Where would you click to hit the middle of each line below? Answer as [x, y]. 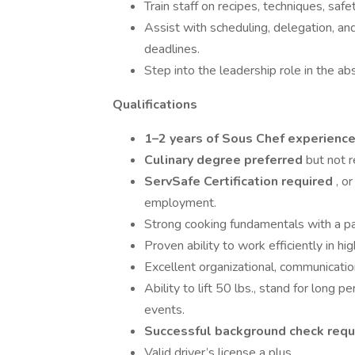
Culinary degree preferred [225, 160]
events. [164, 310]
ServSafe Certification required [240, 181]
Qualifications [155, 105]
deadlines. [172, 49]
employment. [180, 203]
